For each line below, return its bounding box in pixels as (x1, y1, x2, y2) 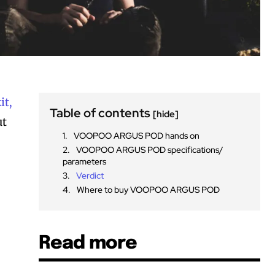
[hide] (153, 107, 179, 120)
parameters (63, 155, 107, 167)
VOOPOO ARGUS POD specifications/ (76, 144, 224, 155)
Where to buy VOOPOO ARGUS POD (77, 184, 220, 195)
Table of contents (50, 104, 153, 121)
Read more (39, 233, 137, 253)
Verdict (76, 169, 104, 181)
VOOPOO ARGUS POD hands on (74, 130, 200, 141)
